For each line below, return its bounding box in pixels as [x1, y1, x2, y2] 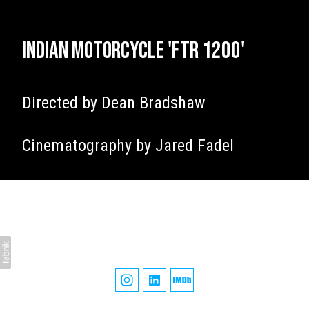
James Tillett [101, 213, 208, 242]
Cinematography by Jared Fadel [22, 136, 238, 156]
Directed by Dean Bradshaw [22, 93, 210, 113]
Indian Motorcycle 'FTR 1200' [22, 37, 245, 65]
